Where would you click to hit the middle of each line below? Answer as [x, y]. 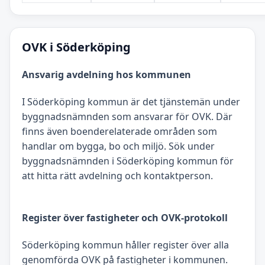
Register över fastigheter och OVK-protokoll [125, 218]
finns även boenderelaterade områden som [119, 131]
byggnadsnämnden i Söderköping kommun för [128, 161]
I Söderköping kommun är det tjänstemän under [131, 101]
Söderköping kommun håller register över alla [125, 245]
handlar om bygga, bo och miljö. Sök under [118, 146]
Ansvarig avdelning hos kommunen [106, 74]
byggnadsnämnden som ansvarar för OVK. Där [127, 116]
